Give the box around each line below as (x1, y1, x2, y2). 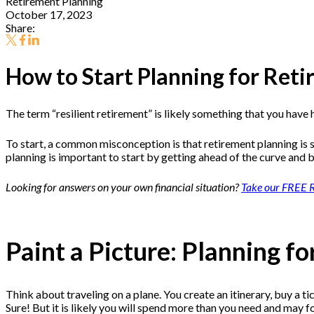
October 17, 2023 (6, 8, 92, 21)
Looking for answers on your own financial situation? (6, 180, 241, 194)
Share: (6, 21, 35, 34)
